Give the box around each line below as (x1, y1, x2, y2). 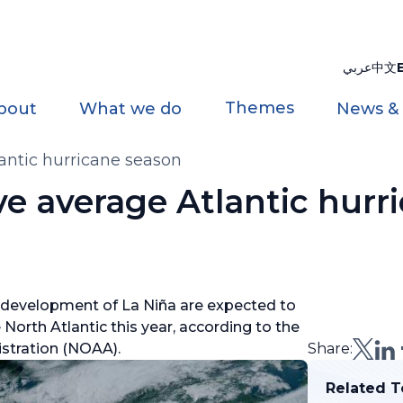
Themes (224, 98, 294, 118)
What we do (79, 99, 183, 119)
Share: (308, 340, 354, 357)
